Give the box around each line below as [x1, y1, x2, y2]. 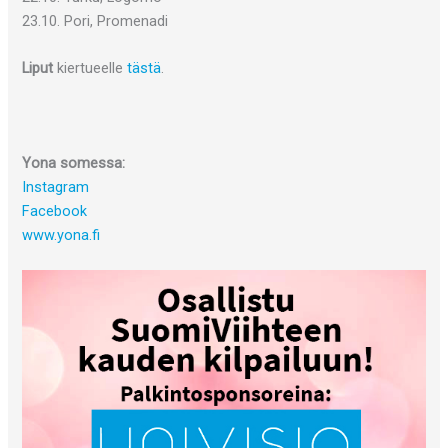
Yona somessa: [22, 154, 126, 172]
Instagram [22, 178, 90, 196]
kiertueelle [53, 59, 128, 78]
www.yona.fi [22, 226, 101, 244]
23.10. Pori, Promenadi [22, 11, 169, 30]
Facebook [22, 202, 88, 220]
